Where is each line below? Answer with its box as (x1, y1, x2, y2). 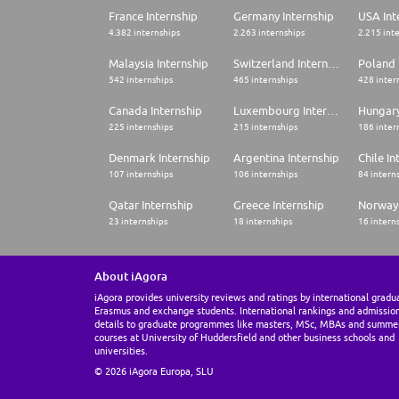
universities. (94, 345, 148, 357)
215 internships (233, 121, 297, 133)
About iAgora (94, 269, 167, 284)
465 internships (233, 74, 297, 85)
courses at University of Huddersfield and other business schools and (94, 331, 395, 344)
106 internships (233, 168, 297, 180)
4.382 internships (109, 27, 180, 38)
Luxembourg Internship (327, 103, 338, 118)
